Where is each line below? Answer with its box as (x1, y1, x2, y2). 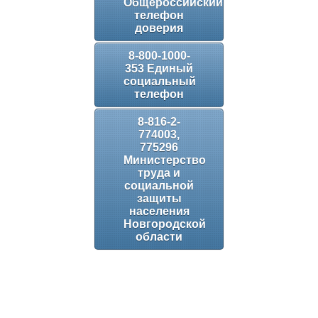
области (136, 231, 182, 243)
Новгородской (124, 218, 206, 230)
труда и (138, 167, 180, 179)
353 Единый (125, 62, 193, 75)
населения (128, 205, 190, 217)
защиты (136, 192, 182, 204)
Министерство (124, 154, 206, 166)
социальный (124, 75, 196, 87)
